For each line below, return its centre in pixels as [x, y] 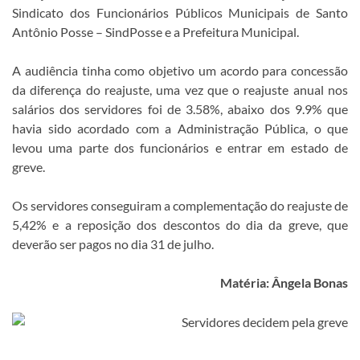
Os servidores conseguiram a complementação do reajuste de [180, 205]
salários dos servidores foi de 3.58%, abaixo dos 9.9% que [180, 108]
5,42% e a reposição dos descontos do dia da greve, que [180, 224]
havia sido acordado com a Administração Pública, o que [180, 128]
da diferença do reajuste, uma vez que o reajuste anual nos [180, 89]
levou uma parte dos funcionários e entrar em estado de [180, 147]
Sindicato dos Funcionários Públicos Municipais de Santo [180, 12]
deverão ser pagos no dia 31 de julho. [113, 243]
